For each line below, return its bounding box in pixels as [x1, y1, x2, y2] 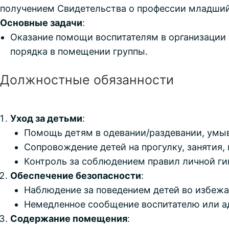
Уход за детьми [10, 113, 82, 124]
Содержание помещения [10, 213, 127, 224]
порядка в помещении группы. [10, 46, 148, 57]
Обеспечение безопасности [10, 170, 141, 181]
